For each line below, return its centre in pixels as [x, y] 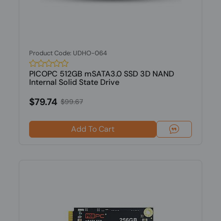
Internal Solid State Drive [74, 82]
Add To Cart [92, 129]
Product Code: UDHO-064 [68, 53]
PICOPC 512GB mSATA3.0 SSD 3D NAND [101, 74]
